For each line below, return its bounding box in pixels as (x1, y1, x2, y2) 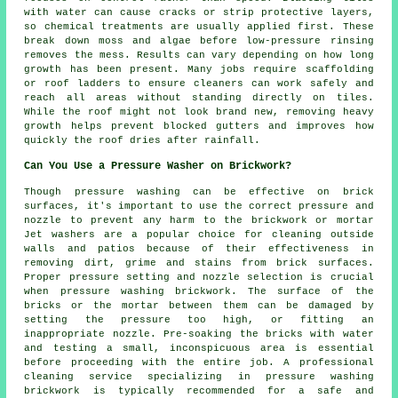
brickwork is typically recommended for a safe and (24, 385, 374, 396)
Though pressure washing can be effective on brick (24, 186, 374, 197)
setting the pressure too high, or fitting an (24, 314, 374, 325)
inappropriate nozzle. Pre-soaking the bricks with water (24, 328, 374, 339)
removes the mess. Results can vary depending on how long (24, 49, 374, 60)
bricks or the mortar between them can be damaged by (24, 299, 374, 311)
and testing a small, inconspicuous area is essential (24, 342, 374, 354)
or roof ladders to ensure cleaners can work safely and (24, 77, 374, 89)
